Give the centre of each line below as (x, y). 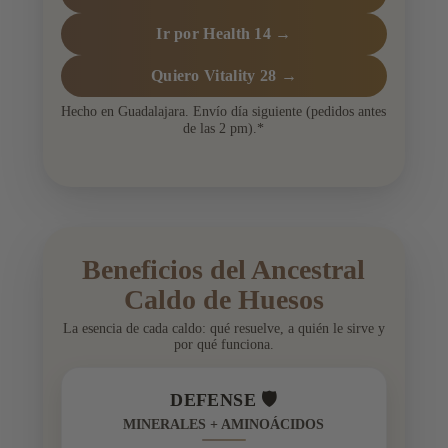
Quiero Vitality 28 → (223, 76)
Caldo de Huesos (223, 300)
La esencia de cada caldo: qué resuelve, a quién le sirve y (223, 329)
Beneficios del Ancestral (224, 270)
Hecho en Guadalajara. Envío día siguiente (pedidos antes (224, 111)
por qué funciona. (223, 345)
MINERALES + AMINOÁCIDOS (224, 424)
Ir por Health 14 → (224, 34)
